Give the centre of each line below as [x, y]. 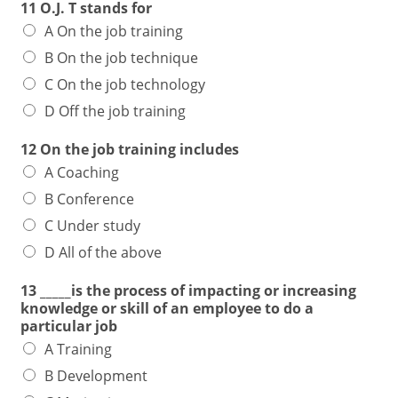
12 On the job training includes [130, 149]
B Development [96, 376]
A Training [79, 349]
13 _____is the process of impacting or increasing [189, 291]
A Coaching [82, 172]
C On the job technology [125, 84]
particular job [69, 326]
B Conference [90, 199]
